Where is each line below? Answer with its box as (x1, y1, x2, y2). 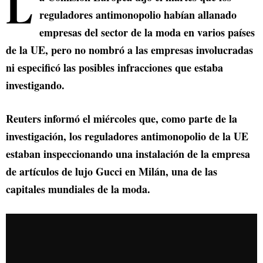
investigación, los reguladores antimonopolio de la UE (6, 129, 248, 144)
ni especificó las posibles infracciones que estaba (6, 60, 223, 76)
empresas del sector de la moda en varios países (39, 25, 255, 41)
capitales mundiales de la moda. (6, 181, 150, 197)
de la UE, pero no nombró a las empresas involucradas (6, 42, 253, 58)
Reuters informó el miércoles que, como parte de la (6, 111, 237, 127)
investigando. (6, 77, 65, 93)
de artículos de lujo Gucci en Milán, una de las (6, 164, 217, 180)
